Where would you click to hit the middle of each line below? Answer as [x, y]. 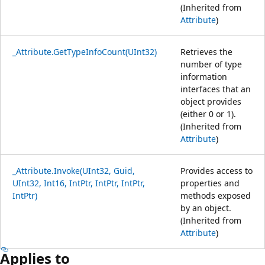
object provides [211, 101]
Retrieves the [206, 51]
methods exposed [216, 195]
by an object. [206, 208]
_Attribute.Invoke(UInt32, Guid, [74, 170]
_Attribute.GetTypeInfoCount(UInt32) [85, 51]
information [204, 76]
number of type [211, 64]
